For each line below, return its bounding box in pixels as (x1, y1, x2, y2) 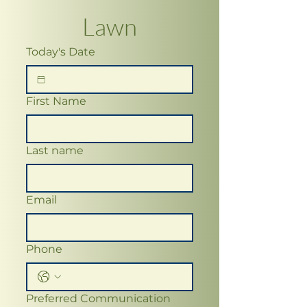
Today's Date (26, 45, 95, 58)
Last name (26, 144, 84, 157)
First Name (26, 95, 86, 108)
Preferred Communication (26, 292, 171, 305)
